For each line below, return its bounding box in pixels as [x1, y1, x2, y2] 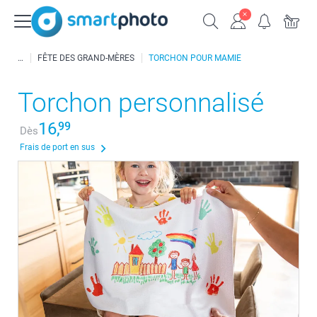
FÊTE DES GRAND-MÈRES [38, 53, 134, 63]
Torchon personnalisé [18, 88, 264, 118]
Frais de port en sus [20, 142, 95, 152]
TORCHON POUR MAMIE [149, 53, 241, 63]
